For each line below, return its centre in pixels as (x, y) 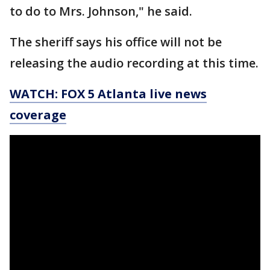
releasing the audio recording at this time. (134, 63)
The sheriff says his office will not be (116, 42)
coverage (38, 115)
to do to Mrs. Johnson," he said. (102, 11)
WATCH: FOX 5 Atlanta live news (108, 93)
